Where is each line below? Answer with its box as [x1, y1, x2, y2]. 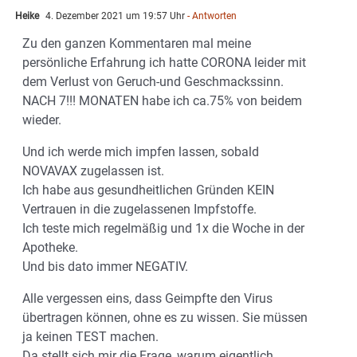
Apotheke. [22, 240, 78, 256]
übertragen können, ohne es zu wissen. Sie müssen [22, 310, 308, 326]
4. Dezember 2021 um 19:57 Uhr [43, 10, 185, 22]
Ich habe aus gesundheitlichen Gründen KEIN [22, 182, 274, 198]
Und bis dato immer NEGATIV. [22, 259, 188, 275]
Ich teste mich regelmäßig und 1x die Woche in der [22, 221, 304, 237]
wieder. [22, 112, 61, 128]
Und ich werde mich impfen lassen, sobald [22, 144, 259, 160]
